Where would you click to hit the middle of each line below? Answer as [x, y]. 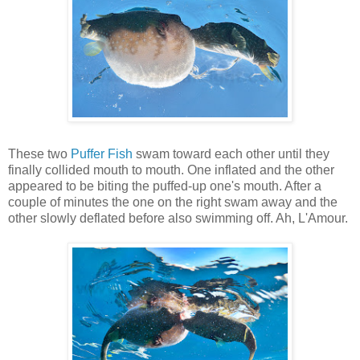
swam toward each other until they [231, 153]
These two [39, 153]
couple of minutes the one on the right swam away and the [173, 202]
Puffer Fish [102, 153]
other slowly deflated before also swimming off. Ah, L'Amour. [178, 218]
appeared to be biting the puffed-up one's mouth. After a [165, 186]
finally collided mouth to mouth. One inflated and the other [171, 170]
